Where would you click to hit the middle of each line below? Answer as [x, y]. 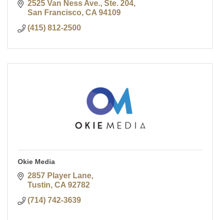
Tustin [39, 185]
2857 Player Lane [59, 176]
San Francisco [55, 13]
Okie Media [36, 162]
